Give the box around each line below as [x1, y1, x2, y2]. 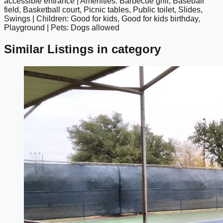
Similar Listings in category [4, 42, 161, 56]
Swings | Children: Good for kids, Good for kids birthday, [4, 14, 200, 23]
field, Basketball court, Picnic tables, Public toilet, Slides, [4, 5, 203, 14]
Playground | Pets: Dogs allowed [4, 23, 119, 32]
